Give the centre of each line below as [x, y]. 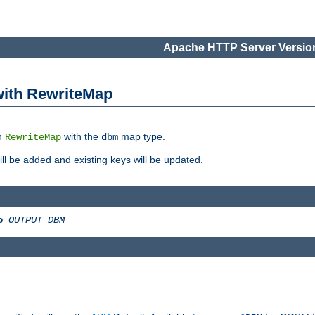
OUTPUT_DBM [37, 220]
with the [81, 137]
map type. [142, 137]
